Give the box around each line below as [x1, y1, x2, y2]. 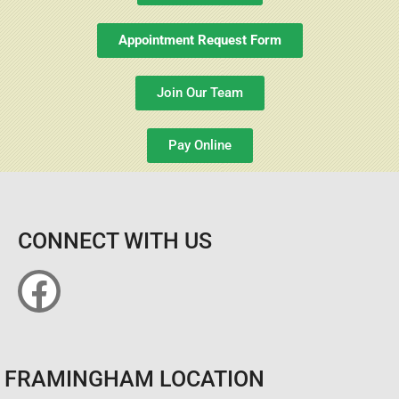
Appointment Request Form [118, 31, 281, 48]
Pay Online [167, 136, 232, 153]
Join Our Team [156, 84, 243, 101]
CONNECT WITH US [18, 227, 212, 254]
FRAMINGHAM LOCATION [4, 365, 265, 392]
